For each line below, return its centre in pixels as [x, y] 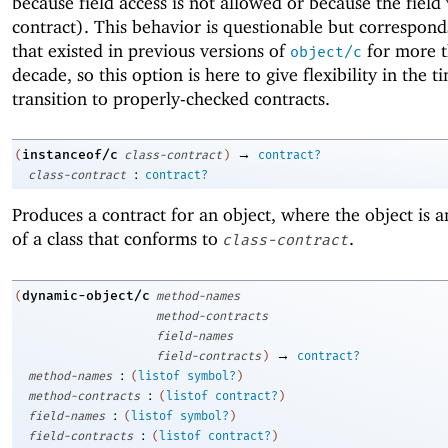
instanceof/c [70, 155]
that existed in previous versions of [151, 50]
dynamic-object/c [86, 295]
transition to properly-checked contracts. [171, 98]
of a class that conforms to [117, 239]
